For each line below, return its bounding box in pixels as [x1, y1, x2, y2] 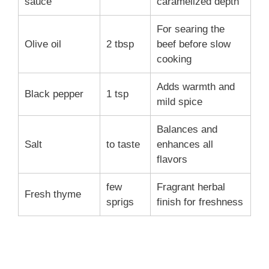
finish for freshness [157, 196, 243, 208]
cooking [157, 53, 192, 65]
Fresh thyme [25, 189, 81, 201]
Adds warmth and [157, 81, 235, 93]
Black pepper [25, 88, 83, 100]
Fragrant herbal [157, 181, 225, 193]
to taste [106, 139, 140, 151]
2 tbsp [106, 38, 134, 50]
